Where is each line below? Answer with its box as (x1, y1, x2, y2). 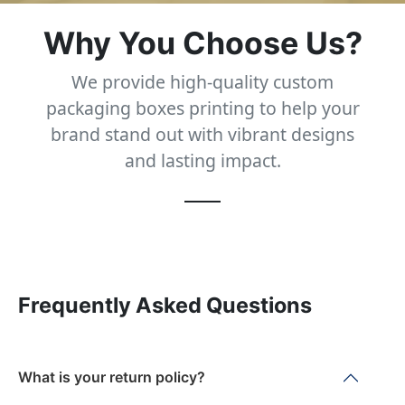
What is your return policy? (18, 368, 205, 387)
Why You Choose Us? (42, 24, 363, 61)
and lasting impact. (124, 147, 281, 173)
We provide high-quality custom (71, 69, 334, 94)
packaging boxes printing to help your (45, 95, 360, 120)
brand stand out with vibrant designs (51, 121, 354, 146)
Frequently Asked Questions (18, 291, 312, 318)
